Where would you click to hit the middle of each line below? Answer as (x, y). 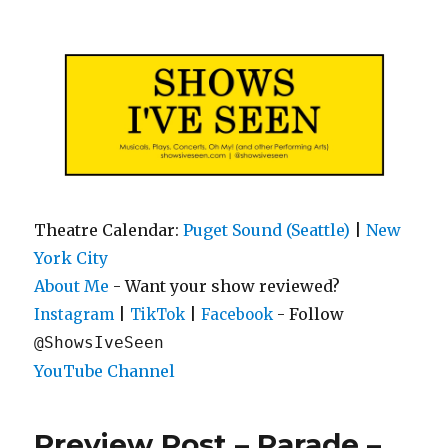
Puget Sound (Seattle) (267, 229)
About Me (72, 285)
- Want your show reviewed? (225, 285)
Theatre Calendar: (109, 229)
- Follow (309, 313)
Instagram (74, 314)
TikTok (158, 314)
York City (71, 257)
